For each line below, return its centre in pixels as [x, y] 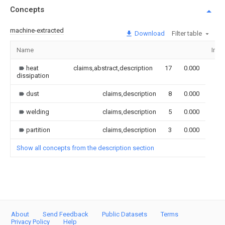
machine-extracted [37, 30]
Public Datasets [125, 214]
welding [38, 111]
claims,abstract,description [113, 68]
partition [38, 130]
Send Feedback [66, 214]
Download [149, 33]
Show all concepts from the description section [85, 148]
